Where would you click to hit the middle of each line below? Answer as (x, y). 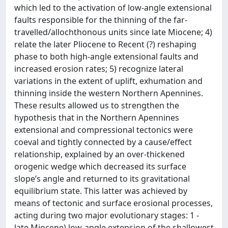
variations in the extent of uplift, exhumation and (108, 81)
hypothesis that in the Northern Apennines (97, 118)
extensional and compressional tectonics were (104, 130)
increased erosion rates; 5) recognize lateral (99, 69)
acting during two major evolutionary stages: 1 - (107, 215)
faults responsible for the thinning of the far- (101, 20)
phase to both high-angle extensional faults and (106, 56)
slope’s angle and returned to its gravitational (102, 179)
